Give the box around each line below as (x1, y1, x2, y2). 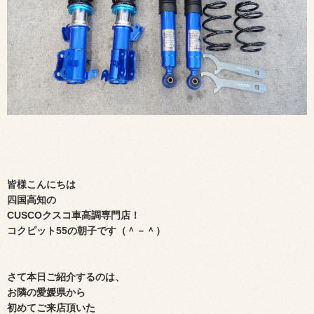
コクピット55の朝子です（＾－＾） (7, 224, 165, 236)
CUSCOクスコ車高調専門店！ (7, 209, 140, 221)
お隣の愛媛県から (7, 286, 86, 298)
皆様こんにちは (7, 178, 76, 190)
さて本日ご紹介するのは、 (7, 271, 125, 282)
